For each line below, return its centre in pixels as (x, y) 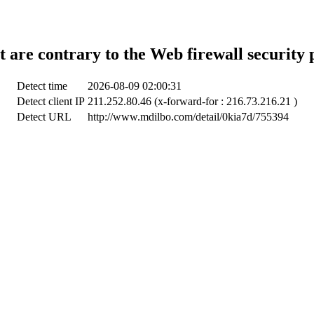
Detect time (42, 86)
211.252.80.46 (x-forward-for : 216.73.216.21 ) (192, 101)
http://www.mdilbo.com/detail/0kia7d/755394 (188, 116)
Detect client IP (51, 101)
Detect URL (44, 116)
